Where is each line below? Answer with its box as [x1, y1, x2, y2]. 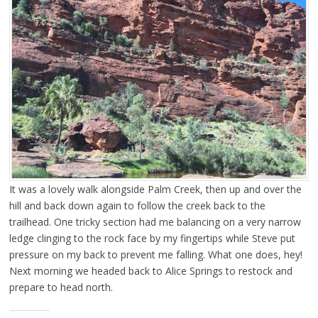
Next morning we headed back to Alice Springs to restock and [9, 264, 292, 278]
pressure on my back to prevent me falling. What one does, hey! [9, 248, 302, 262]
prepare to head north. [9, 280, 113, 295]
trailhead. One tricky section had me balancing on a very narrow [9, 215, 301, 229]
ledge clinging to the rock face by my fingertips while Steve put [9, 231, 295, 246]
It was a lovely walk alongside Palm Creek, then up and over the [9, 182, 302, 197]
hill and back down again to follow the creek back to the [9, 199, 265, 213]
